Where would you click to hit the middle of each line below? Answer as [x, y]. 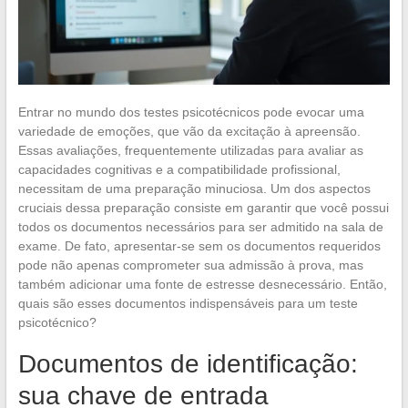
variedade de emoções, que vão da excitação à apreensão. [189, 131]
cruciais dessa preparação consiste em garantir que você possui [203, 207]
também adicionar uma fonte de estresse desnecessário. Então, [202, 284]
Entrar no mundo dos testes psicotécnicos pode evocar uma [191, 112]
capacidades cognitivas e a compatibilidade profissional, [179, 169]
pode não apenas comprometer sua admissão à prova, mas [190, 265]
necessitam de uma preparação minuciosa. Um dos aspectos [194, 188]
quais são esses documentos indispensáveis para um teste [188, 303]
